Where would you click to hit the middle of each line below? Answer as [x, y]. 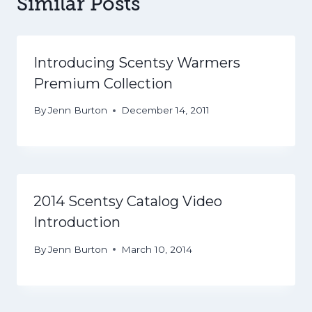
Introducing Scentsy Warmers [137, 62]
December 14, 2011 [166, 110]
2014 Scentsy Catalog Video [128, 202]
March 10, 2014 [157, 249]
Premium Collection [103, 83]
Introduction [77, 223]
